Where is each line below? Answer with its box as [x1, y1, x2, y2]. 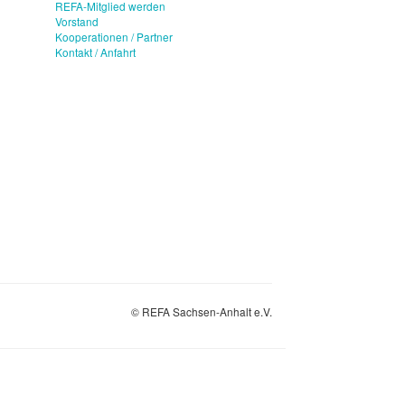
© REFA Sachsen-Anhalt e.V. [131, 303, 272, 319]
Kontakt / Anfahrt [55, 43, 136, 60]
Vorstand [55, 13, 99, 29]
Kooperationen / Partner [55, 28, 173, 44]
